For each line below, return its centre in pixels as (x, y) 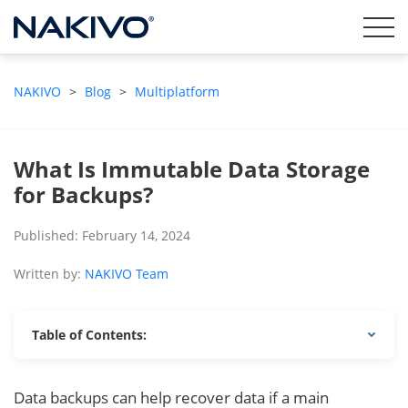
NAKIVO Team (127, 274)
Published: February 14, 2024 (102, 235)
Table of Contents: (89, 335)
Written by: (49, 274)
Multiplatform (177, 92)
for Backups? (83, 194)
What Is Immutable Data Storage (192, 169)
